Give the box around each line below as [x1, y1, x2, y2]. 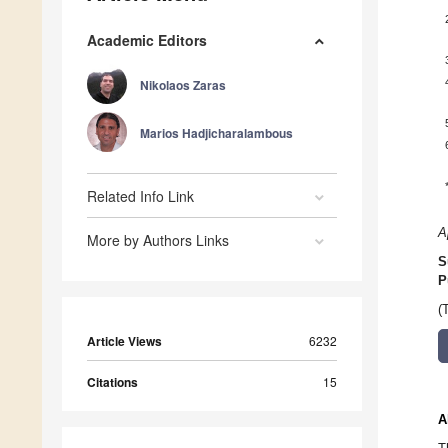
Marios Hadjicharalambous [140, 124, 293, 143]
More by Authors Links [87, 230, 229, 251]
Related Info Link [87, 186, 194, 207]
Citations [87, 373, 138, 392]
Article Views [87, 332, 162, 351]
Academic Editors [87, 30, 207, 51]
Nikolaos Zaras [140, 76, 226, 95]
